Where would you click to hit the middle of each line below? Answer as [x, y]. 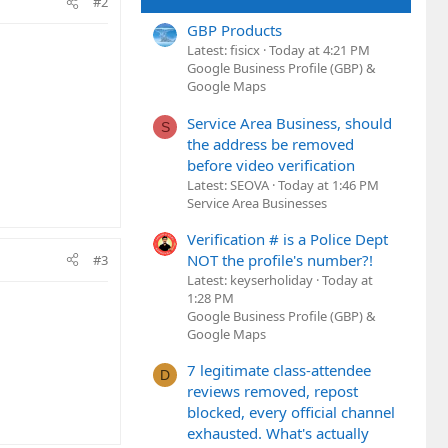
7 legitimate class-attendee [279, 370]
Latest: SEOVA [228, 184]
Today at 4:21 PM [319, 50]
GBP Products [234, 30]
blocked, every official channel [291, 412]
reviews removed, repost [272, 391]
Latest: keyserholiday [250, 279]
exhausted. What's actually [278, 433]
